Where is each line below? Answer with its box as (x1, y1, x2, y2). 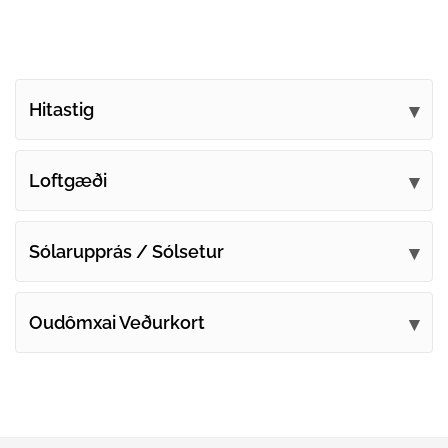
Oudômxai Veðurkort (29, 312, 205, 334)
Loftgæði (29, 170, 107, 192)
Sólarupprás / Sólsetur (29, 241, 224, 263)
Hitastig (29, 99, 94, 121)
